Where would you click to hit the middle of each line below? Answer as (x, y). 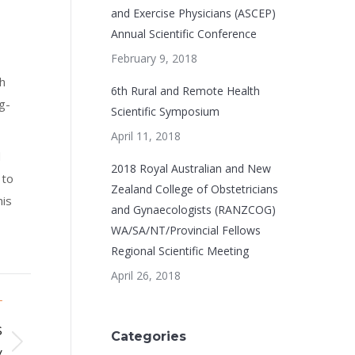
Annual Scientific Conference (183, 34)
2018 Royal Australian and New (191, 168)
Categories (148, 336)
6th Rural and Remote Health (185, 91)
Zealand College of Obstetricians (194, 189)
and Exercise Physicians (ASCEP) (193, 13)
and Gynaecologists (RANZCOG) (193, 210)
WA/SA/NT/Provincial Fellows (185, 230)
